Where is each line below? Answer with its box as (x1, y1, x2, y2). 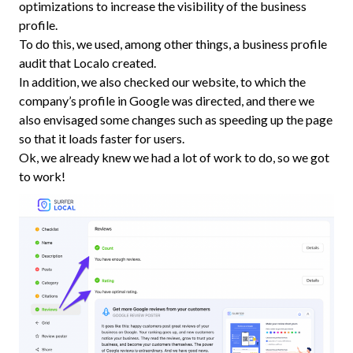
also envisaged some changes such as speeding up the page (19, 112, 333, 128)
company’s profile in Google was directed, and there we (19, 93, 314, 109)
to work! (19, 169, 65, 184)
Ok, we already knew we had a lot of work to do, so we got (19, 150, 329, 165)
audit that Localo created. (19, 55, 156, 71)
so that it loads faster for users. (19, 131, 184, 147)
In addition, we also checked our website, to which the (19, 74, 306, 90)
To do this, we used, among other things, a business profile (19, 36, 327, 52)
